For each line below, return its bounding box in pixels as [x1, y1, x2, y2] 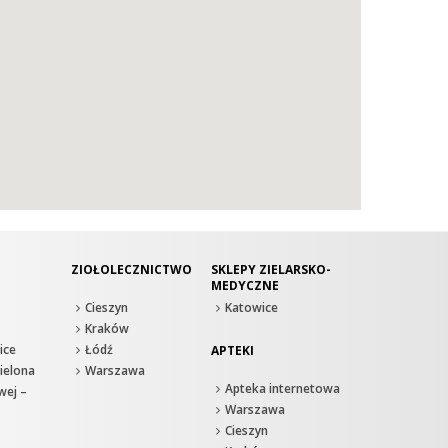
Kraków [85, 320, 129, 338]
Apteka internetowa [225, 380, 340, 398]
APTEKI [211, 342, 254, 360]
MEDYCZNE [211, 277, 279, 295]
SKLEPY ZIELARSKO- [211, 261, 331, 279]
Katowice [225, 299, 278, 317]
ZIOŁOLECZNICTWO [71, 261, 192, 279]
